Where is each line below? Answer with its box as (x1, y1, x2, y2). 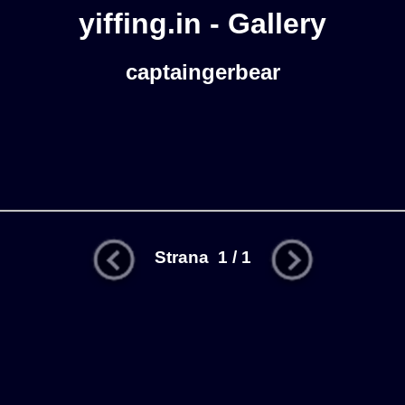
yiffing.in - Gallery (79, 7, 326, 40)
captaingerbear (125, 60, 280, 85)
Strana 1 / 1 (140, 248, 265, 268)
